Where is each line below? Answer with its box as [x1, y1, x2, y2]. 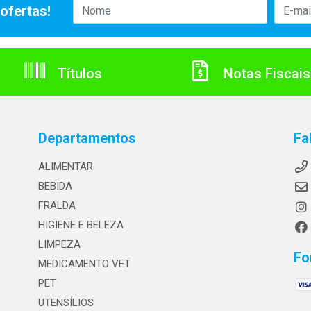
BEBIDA [37, 180, 72, 192]
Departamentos [37, 130, 136, 146]
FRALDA [37, 199, 76, 212]
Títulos [54, 65, 102, 82]
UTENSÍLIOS [37, 296, 94, 309]
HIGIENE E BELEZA [37, 219, 124, 231]
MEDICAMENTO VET [37, 258, 131, 270]
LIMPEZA [37, 238, 81, 251]
